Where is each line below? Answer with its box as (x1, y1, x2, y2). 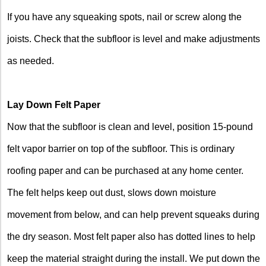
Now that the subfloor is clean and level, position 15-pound (7, 121, 253, 132)
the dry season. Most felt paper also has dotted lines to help (7, 231, 255, 242)
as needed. (7, 55, 54, 66)
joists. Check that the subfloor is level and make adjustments (7, 33, 260, 44)
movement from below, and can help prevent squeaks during (7, 209, 259, 220)
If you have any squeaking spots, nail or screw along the (7, 11, 242, 22)
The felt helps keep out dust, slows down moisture (7, 187, 216, 198)
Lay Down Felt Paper (7, 99, 100, 110)
